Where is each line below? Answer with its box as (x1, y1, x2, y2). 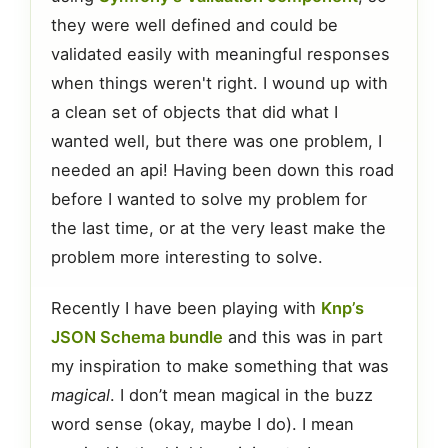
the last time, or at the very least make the (51, 218, 386, 239)
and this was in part (223, 326, 383, 347)
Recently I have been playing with (51, 297, 321, 318)
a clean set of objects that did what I (51, 102, 338, 123)
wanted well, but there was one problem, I (51, 131, 382, 152)
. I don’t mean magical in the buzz (110, 384, 373, 405)
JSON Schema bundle (51, 326, 223, 347)
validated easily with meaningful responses (51, 44, 390, 65)
